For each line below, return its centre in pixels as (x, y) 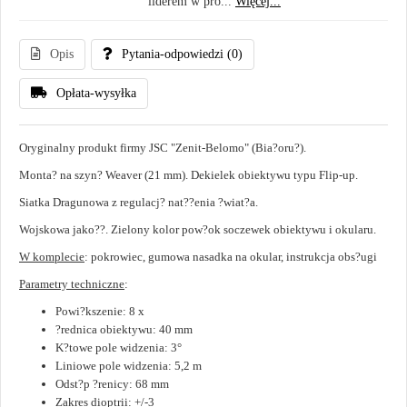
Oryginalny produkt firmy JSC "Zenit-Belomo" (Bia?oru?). (163, 148)
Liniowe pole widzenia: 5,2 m (129, 366)
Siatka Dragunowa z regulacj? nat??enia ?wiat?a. (139, 203)
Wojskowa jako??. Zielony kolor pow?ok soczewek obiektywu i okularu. (198, 230)
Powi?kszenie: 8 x (100, 312)
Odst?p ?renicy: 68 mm (112, 384)
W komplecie (52, 257)
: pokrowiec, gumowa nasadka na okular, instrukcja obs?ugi (231, 257)
